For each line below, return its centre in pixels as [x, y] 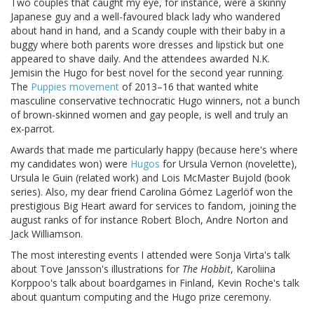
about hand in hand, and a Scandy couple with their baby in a [148, 31]
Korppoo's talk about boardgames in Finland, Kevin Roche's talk [155, 283]
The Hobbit [206, 269]
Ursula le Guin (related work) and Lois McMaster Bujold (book [150, 178]
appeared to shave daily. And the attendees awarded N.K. [140, 59]
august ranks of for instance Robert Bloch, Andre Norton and [149, 220]
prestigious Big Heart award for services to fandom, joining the [153, 206]
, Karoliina [253, 269]
